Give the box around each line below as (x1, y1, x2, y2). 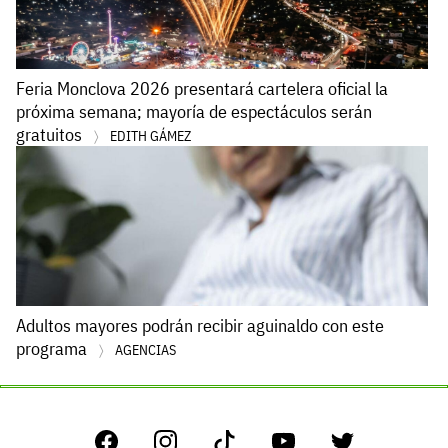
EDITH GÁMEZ (110, 127, 191, 146)
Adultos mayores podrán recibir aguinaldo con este (16, 314, 384, 338)
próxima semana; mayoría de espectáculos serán (16, 100, 372, 124)
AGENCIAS (115, 341, 176, 360)
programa (16, 337, 91, 361)
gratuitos (16, 123, 86, 147)
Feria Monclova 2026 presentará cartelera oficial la (16, 77, 388, 101)
